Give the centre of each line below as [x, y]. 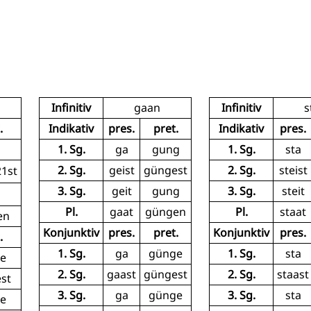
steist [293, 170]
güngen [166, 212]
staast [293, 275]
